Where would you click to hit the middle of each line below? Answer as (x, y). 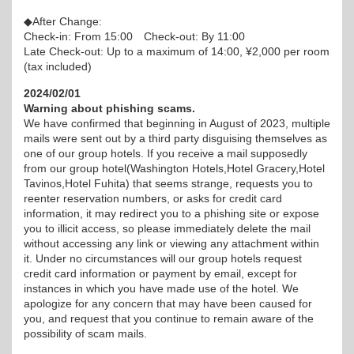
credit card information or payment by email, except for (160, 273)
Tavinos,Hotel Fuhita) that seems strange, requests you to (168, 183)
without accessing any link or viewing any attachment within (171, 243)
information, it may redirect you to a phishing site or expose (171, 213)
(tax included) (58, 66)
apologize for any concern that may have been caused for (168, 303)
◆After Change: (63, 21)
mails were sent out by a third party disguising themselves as (175, 138)
